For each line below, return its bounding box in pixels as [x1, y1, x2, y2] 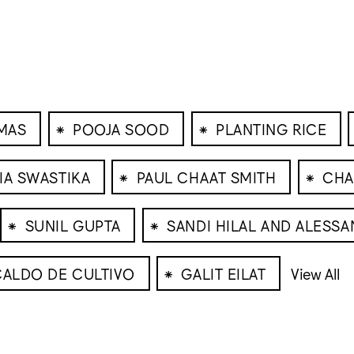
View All [291, 264, 340, 282]
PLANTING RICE [215, 119, 327, 137]
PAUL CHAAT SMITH [136, 168, 277, 186]
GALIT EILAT [181, 264, 266, 282]
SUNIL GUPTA [24, 216, 121, 234]
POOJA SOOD [72, 119, 170, 137]
